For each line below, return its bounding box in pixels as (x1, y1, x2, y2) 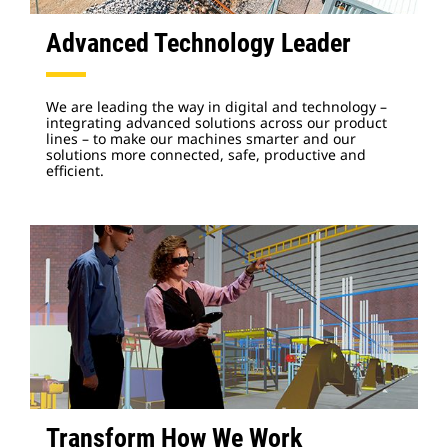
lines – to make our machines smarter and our (46, 129, 356, 148)
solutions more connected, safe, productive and (46, 145, 366, 164)
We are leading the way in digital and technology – (46, 97, 387, 116)
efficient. (46, 161, 108, 180)
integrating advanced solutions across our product (46, 113, 387, 132)
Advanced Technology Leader (46, 28, 351, 58)
